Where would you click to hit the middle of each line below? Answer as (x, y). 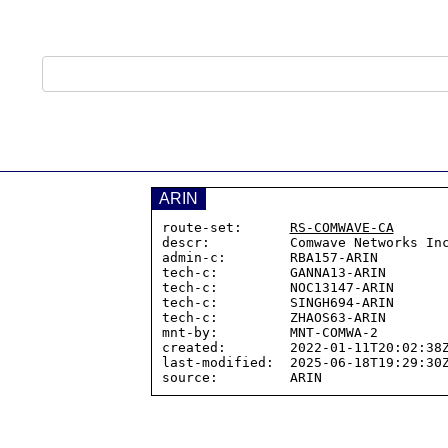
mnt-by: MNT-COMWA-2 (269, 332)
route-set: (225, 227)
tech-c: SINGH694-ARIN (277, 302)
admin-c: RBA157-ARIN (269, 257)
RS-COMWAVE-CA (341, 227)
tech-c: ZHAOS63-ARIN (273, 317)
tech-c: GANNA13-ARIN (273, 272)
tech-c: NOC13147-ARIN (277, 287)
